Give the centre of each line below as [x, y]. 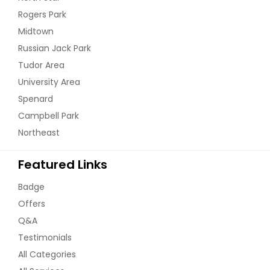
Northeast [39, 132]
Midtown [36, 31]
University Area [49, 82]
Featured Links [63, 164]
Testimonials [45, 237]
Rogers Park [42, 14]
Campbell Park [49, 115]
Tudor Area [41, 65]
